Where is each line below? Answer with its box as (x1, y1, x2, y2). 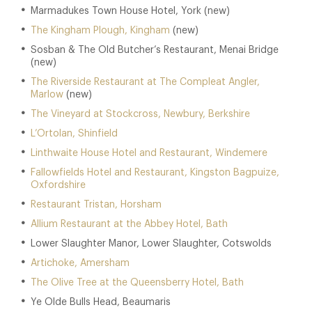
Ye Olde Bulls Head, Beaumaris (31, 297, 171, 307)
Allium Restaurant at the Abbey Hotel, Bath (31, 219, 228, 229)
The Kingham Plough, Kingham (31, 26, 170, 36)
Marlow (31, 90, 63, 100)
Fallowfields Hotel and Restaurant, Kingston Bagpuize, (31, 168, 279, 178)
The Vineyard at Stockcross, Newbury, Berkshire (31, 109, 250, 119)
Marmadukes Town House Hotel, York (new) (31, 6, 230, 16)
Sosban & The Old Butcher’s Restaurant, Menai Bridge (31, 45, 279, 55)
